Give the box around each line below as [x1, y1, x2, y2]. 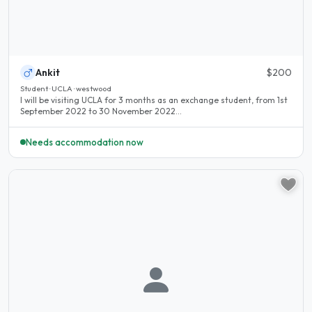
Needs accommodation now [26, 136, 143, 148]
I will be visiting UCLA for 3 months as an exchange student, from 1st [20, 95, 288, 106]
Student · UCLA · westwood [20, 84, 111, 94]
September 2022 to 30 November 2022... [20, 106, 182, 117]
